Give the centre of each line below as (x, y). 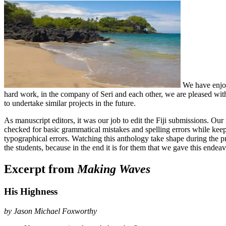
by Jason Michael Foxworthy (50, 211)
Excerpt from (41, 169)
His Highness (31, 191)
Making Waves (114, 169)
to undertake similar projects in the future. (70, 103)
